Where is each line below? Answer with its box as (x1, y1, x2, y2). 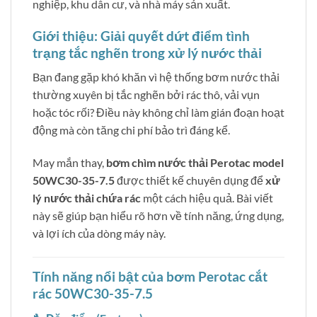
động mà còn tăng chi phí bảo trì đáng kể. (33, 123, 230, 137)
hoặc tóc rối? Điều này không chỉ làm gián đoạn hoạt (33, 105, 284, 120)
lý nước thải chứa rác (33, 191, 141, 205)
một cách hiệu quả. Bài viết (141, 191, 273, 205)
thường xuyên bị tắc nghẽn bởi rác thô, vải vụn (33, 88, 260, 102)
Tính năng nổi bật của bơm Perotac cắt (33, 268, 267, 285)
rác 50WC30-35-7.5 (33, 285, 153, 302)
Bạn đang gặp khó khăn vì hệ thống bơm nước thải (33, 70, 279, 84)
